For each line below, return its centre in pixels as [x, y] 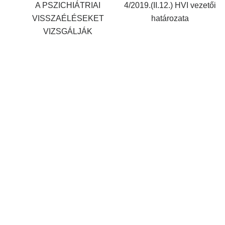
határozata [170, 18]
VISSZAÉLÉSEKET [68, 18]
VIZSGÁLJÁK [68, 31]
